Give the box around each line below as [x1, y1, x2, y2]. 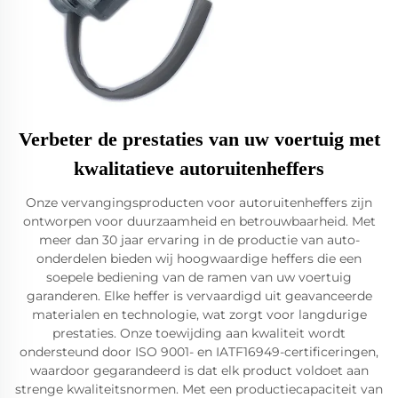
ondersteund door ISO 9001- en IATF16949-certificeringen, [20, 344, 378, 360]
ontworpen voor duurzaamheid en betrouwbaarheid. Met [22, 213, 376, 229]
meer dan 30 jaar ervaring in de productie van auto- [38, 232, 360, 248]
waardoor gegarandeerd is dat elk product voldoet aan [29, 362, 369, 378]
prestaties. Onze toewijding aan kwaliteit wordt [52, 325, 346, 341]
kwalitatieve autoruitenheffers [74, 157, 324, 179]
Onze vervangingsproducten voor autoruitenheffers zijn [26, 195, 372, 211]
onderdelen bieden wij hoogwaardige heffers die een [36, 251, 362, 267]
